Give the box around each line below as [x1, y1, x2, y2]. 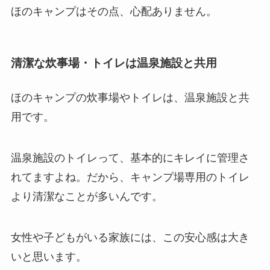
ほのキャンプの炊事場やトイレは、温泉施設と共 [10, 91, 250, 104]
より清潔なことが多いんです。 [10, 190, 163, 202]
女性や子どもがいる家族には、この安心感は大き [10, 231, 250, 243]
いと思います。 [10, 250, 87, 263]
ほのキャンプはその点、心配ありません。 [10, 5, 217, 18]
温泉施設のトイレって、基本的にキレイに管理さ [10, 151, 250, 164]
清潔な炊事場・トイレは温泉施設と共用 [10, 56, 217, 69]
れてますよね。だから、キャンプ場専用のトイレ [10, 171, 250, 183]
